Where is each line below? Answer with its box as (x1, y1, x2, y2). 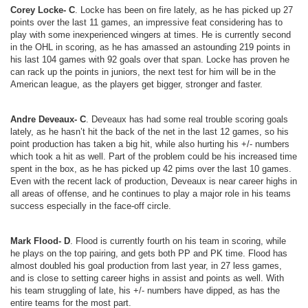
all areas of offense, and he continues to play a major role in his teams (10, 188, 291, 199)
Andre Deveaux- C (10, 114, 86, 124)
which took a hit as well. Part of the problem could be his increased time (10, 151, 297, 162)
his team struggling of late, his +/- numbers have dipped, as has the (10, 285, 280, 296)
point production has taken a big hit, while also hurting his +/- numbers (10, 139, 289, 149)
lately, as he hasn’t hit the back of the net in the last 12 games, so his (10, 126, 289, 137)
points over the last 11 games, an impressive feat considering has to (10, 17, 283, 27)
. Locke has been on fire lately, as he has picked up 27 (75, 5, 293, 15)
